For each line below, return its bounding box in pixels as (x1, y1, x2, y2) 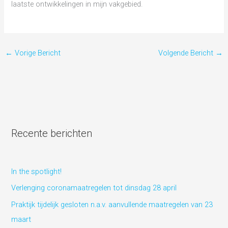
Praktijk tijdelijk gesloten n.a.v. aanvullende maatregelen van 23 (11, 200, 213, 209)
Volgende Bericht (158, 48, 216, 58)
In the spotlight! (11, 166, 62, 176)
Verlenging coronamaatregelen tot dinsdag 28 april (11, 183, 177, 193)
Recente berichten (11, 127, 93, 139)
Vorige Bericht (12, 48, 61, 58)
